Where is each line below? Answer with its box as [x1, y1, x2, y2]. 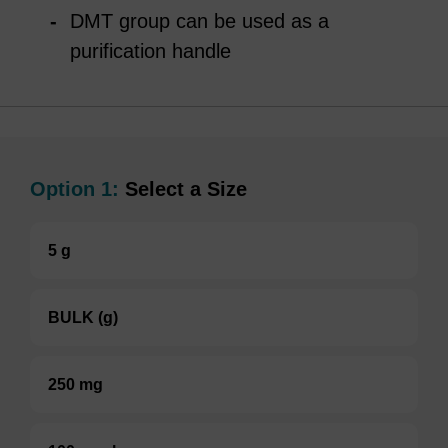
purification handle [70, 39, 231, 62]
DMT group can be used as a [70, 9, 329, 32]
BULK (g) [48, 308, 118, 326]
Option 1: [30, 177, 119, 200]
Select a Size [119, 177, 247, 200]
